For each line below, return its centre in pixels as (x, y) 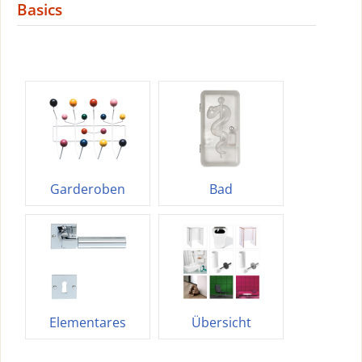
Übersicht (221, 322)
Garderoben (88, 189)
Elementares (88, 322)
